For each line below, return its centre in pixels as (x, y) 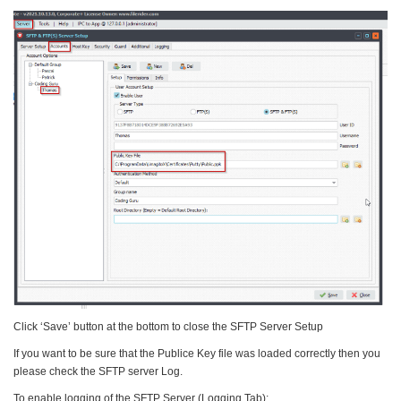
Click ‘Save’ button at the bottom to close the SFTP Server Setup (168, 326)
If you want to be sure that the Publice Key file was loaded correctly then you (197, 353)
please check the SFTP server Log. (98, 371)
